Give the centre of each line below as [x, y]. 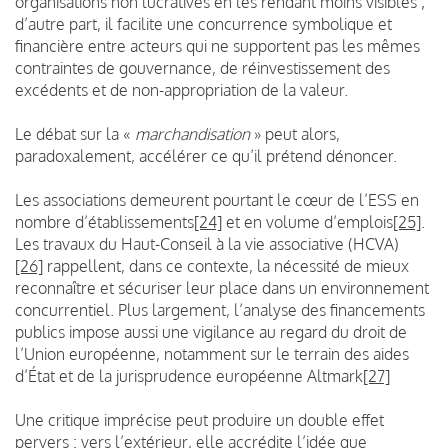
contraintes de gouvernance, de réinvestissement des [202, 67]
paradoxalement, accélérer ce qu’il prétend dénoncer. [206, 155]
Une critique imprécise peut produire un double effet [199, 419]
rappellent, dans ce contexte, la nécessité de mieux [226, 265]
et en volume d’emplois [307, 221]
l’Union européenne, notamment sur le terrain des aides [212, 353]
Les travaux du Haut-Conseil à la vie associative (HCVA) [207, 243]
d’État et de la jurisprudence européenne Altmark [189, 375]
